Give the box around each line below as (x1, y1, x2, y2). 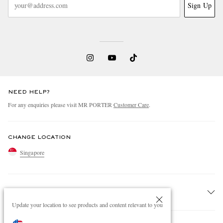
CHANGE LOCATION (8, 134, 71, 140)
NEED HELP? (8, 89, 50, 95)
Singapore (20, 148, 45, 157)
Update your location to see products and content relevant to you (12, 201, 163, 209)
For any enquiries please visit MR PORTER (8, 100, 113, 109)
